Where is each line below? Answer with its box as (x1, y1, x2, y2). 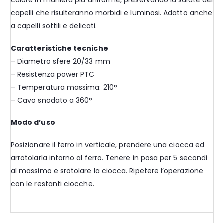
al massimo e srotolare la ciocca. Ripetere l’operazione (11, 165, 203, 176)
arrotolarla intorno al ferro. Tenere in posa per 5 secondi (11, 152, 208, 163)
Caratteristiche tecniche (11, 43, 108, 53)
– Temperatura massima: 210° (11, 82, 117, 92)
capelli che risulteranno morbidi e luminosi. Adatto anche (11, 8, 212, 18)
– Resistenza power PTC (11, 69, 95, 79)
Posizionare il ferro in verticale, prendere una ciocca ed (11, 139, 204, 150)
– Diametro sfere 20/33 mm (11, 56, 110, 66)
